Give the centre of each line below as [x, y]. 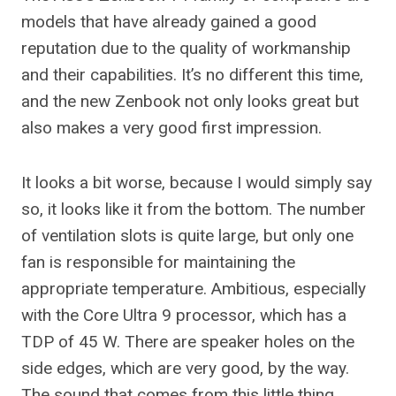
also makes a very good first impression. [171, 128]
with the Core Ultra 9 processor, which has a [184, 315]
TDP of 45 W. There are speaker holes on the [188, 342]
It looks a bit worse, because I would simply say [197, 183]
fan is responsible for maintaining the [158, 262]
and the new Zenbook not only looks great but [190, 101]
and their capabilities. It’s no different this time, [192, 75]
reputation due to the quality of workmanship [186, 48]
